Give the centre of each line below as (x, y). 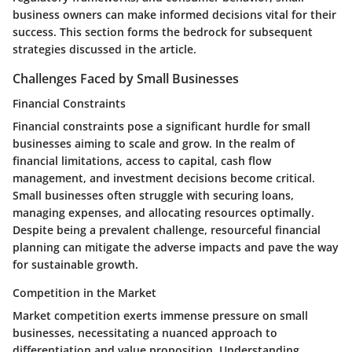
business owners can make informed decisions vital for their (174, 15)
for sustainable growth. (75, 265)
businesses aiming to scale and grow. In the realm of (154, 144)
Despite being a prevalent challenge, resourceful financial (167, 230)
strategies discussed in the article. (104, 49)
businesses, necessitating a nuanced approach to (145, 333)
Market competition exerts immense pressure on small (160, 316)
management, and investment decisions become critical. (164, 178)
